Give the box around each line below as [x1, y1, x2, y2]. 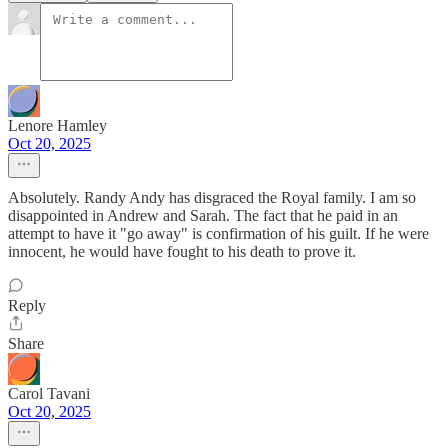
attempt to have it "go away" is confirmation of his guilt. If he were [8, 225, 429, 243]
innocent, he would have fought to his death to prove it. [8, 243, 356, 261]
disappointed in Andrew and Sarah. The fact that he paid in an [8, 207, 398, 225]
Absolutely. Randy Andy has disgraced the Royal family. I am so [8, 189, 416, 207]
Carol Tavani [8, 385, 90, 403]
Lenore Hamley [8, 117, 107, 135]
